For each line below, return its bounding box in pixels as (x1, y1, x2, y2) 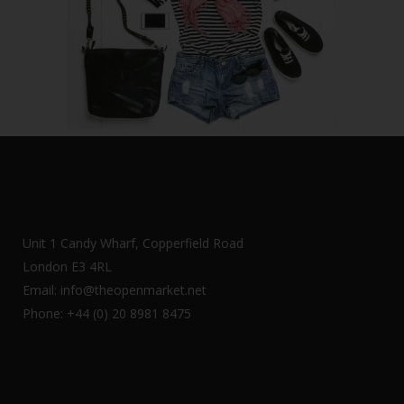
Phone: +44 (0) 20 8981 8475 (23, 305, 191, 322)
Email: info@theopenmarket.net (23, 281, 207, 298)
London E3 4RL (23, 258, 112, 275)
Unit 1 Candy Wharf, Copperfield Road (23, 234, 243, 252)
